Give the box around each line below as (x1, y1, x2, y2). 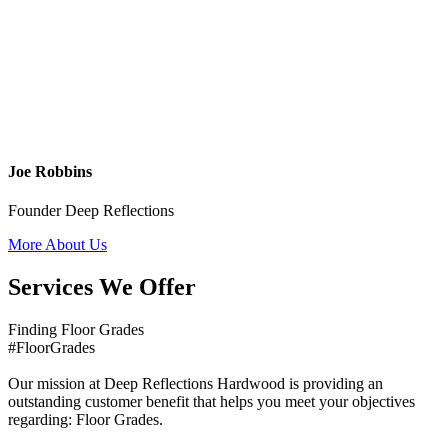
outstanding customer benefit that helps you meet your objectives (8, 392, 415, 410)
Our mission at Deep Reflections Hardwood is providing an (8, 374, 383, 392)
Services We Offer (8, 273, 196, 300)
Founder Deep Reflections (8, 202, 174, 220)
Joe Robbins (8, 162, 92, 180)
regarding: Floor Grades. (8, 410, 163, 428)
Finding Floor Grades (8, 320, 144, 338)
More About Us (8, 236, 107, 254)
